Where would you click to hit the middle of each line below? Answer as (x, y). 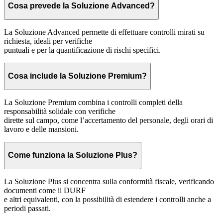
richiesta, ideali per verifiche (48, 41)
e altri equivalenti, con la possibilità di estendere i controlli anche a (108, 199)
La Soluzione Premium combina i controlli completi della (93, 102)
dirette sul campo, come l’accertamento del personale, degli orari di (109, 120)
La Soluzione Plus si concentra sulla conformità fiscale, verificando (109, 181)
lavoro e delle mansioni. (41, 129)
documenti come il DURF (45, 190)
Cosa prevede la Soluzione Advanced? (81, 6)
